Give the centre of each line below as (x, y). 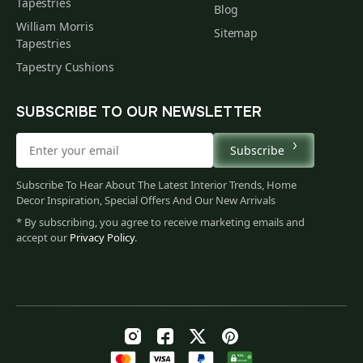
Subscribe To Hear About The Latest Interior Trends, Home (156, 184)
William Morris (56, 26)
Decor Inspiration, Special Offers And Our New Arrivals (146, 200)
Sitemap (236, 32)
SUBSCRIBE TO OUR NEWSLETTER (139, 111)
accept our (43, 237)
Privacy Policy (102, 237)
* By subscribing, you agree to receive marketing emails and (160, 222)
